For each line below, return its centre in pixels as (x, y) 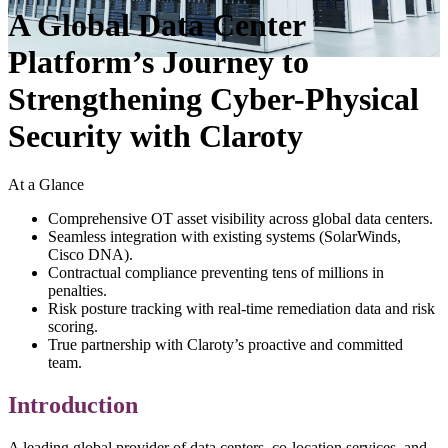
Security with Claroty (155, 135)
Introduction (73, 405)
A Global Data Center (156, 24)
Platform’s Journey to (158, 61)
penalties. (77, 291)
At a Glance (46, 185)
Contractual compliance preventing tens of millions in (216, 273)
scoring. (73, 327)
